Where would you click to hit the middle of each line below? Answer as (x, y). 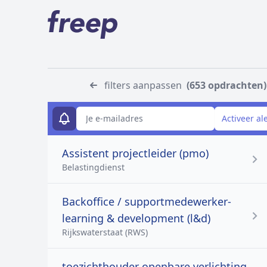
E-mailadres (76, 112)
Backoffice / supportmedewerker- (147, 201)
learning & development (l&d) (136, 218)
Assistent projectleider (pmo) (135, 153)
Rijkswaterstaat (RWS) (105, 232)
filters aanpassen (143, 85)
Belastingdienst (93, 167)
